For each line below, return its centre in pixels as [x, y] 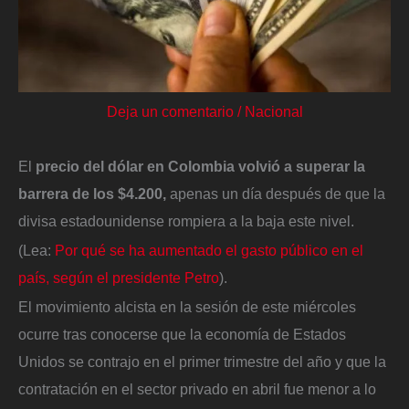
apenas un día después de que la [276, 194]
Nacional [273, 112]
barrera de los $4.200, [92, 194]
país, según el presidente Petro [119, 277]
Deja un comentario [170, 112]
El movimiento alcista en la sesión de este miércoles [187, 306]
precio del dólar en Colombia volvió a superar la [199, 167]
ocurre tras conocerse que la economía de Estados [182, 334]
